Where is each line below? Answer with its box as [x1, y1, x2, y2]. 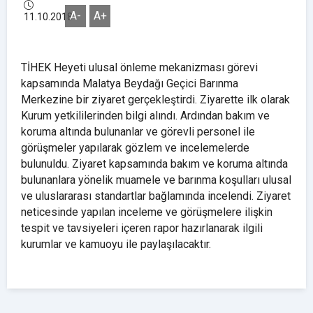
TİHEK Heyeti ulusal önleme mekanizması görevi [21, 60, 258, 74]
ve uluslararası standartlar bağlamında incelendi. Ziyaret [21, 189, 291, 203]
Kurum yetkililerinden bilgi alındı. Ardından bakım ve [21, 108, 270, 122]
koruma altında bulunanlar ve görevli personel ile [21, 124, 255, 138]
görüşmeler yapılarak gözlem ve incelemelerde [21, 140, 249, 154]
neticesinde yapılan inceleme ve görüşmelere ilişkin [21, 205, 272, 219]
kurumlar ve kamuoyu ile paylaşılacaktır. [21, 237, 211, 251]
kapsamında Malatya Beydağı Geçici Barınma [21, 76, 238, 90]
